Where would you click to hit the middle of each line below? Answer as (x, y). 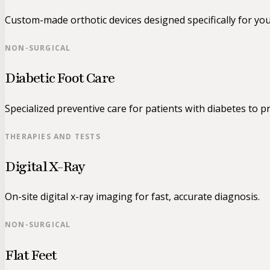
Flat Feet (31, 255)
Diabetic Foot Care (60, 78)
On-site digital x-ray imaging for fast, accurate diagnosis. (132, 197)
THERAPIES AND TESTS (53, 136)
